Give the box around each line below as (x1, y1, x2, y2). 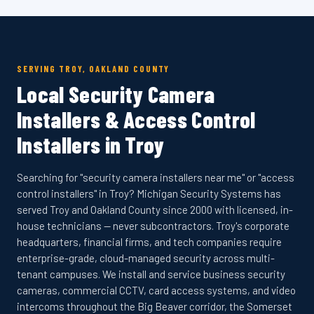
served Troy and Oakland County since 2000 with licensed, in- (17, 203, 293, 216)
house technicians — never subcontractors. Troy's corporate (17, 219, 289, 232)
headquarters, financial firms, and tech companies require (17, 235, 282, 248)
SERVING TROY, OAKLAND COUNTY (17, 63, 170, 74)
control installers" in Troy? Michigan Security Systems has (17, 187, 281, 200)
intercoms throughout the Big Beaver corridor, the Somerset (17, 300, 292, 313)
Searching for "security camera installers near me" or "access (17, 171, 294, 184)
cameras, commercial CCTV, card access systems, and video (17, 284, 296, 296)
